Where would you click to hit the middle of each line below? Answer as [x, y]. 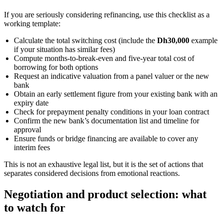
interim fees [32, 148]
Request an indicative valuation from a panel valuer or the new [111, 76]
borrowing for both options [56, 67]
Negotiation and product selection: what [105, 194]
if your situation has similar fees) [64, 50]
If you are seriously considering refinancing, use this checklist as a [107, 15]
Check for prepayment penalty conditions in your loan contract [111, 112]
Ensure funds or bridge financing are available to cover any [106, 139]
